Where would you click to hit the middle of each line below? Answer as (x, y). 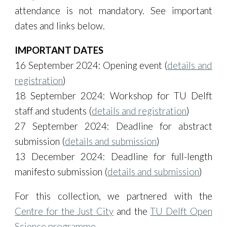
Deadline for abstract (164, 126)
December (53, 157)
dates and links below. (60, 26)
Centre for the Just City (64, 211)
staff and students (52, 111)
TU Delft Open (181, 211)
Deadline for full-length (161, 157)
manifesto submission (60, 172)
